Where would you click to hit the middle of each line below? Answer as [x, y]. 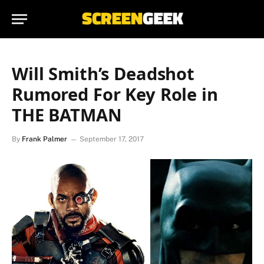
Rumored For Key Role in [115, 94]
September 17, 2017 [112, 139]
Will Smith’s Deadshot [103, 73]
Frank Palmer [44, 139]
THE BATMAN [67, 115]
